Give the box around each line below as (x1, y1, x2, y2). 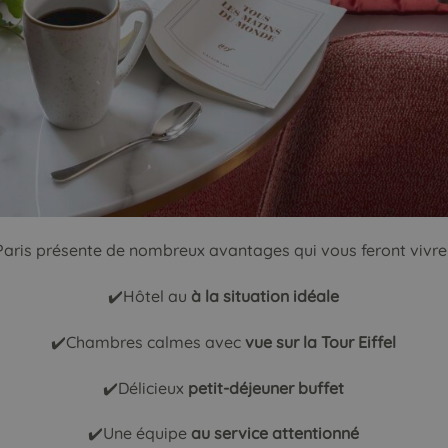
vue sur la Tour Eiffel (245, 331, 397, 352)
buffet (298, 377, 345, 398)
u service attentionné (201, 423, 360, 444)
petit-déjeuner (188, 377, 299, 398)
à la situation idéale (191, 285, 340, 306)
